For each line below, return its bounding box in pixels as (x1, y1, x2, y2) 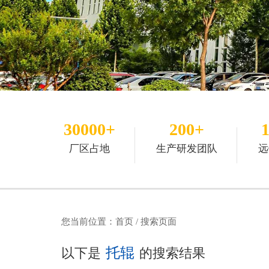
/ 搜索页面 (133, 217, 177, 226)
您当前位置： (61, 217, 115, 226)
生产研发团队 (156, 143, 217, 154)
